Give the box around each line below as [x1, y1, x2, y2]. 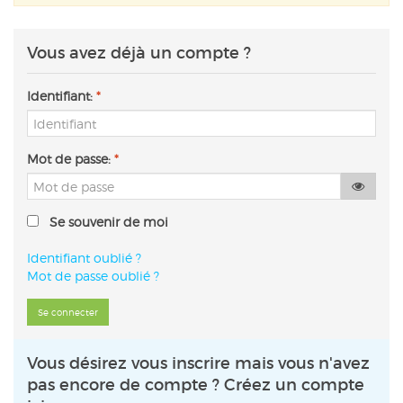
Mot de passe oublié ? [27, 268, 159, 283]
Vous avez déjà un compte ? [27, 43, 251, 63]
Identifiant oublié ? [27, 250, 141, 265]
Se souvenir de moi [39, 214, 168, 229]
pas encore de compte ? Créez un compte [27, 375, 364, 395]
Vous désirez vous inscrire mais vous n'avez [27, 354, 370, 373]
